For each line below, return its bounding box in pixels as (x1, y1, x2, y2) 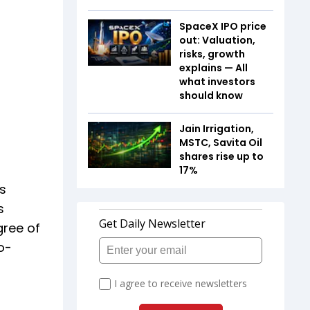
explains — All (179, 60, 248, 75)
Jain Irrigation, (179, 121, 254, 136)
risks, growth (179, 46, 245, 61)
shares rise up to (179, 149, 264, 163)
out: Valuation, (179, 33, 255, 47)
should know (179, 88, 243, 102)
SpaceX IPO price (179, 19, 266, 33)
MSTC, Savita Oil (179, 135, 262, 149)
